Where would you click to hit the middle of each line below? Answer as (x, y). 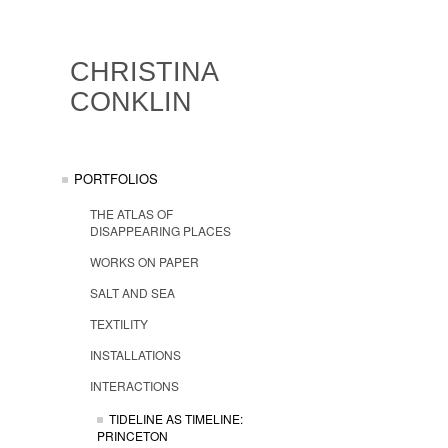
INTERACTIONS (134, 385)
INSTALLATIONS (135, 354)
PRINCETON (132, 435)
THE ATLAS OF (131, 213)
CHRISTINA (144, 72)
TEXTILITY (119, 323)
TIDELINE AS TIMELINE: (176, 418)
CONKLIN (131, 102)
